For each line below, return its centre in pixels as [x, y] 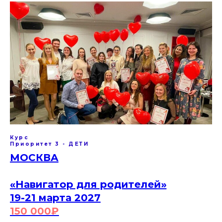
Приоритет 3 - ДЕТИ [49, 144]
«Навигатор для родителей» [88, 184]
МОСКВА [34, 157]
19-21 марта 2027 [55, 197]
